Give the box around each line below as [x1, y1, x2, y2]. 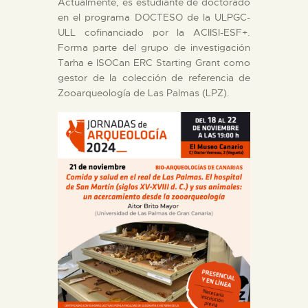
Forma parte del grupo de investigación [58, 41, 250, 54]
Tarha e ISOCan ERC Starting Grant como [58, 56, 250, 69]
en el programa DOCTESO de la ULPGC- [58, 10, 250, 23]
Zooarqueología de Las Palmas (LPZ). [58, 86, 230, 99]
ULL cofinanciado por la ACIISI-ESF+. [58, 25, 250, 38]
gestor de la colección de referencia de [58, 71, 250, 84]
